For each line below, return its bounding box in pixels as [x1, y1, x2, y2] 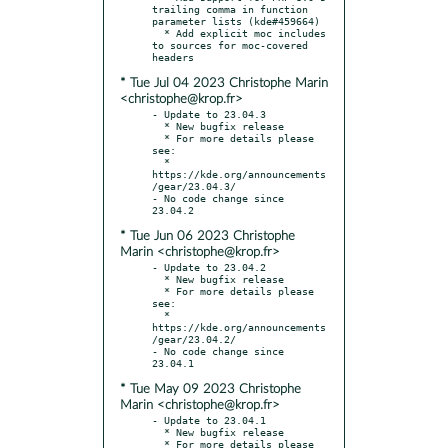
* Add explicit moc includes [152, 26, 164, 39]
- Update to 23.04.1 [152, 413, 266, 426]
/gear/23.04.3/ [152, 179, 236, 192]
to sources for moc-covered [152, 38, 308, 51]
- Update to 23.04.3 [152, 107, 266, 120]
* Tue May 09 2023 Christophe [120, 382, 301, 396]
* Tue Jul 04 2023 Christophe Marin [120, 76, 328, 90]
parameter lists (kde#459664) [152, 14, 320, 27]
